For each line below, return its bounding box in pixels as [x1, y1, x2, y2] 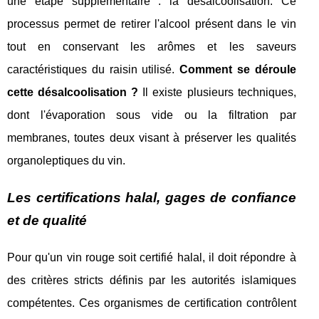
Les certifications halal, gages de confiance [7, 190, 296, 205]
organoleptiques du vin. [7, 155, 125, 167]
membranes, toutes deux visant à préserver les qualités [7, 132, 296, 144]
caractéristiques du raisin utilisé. [7, 63, 180, 75]
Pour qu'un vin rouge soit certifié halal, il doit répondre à [7, 251, 296, 263]
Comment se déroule [179, 63, 296, 75]
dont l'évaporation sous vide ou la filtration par [7, 109, 296, 121]
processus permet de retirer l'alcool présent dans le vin [7, 18, 296, 30]
